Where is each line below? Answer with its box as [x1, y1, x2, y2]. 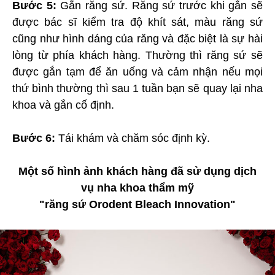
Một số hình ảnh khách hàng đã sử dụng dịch [18, 165, 257, 177]
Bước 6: [12, 131, 55, 144]
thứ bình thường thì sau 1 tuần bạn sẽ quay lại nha [12, 82, 263, 95]
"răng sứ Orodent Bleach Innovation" [39, 198, 236, 211]
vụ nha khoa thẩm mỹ [81, 181, 194, 194]
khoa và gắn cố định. [12, 98, 117, 111]
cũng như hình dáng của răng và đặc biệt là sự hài [12, 32, 263, 45]
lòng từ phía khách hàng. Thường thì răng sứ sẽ [12, 48, 263, 61]
